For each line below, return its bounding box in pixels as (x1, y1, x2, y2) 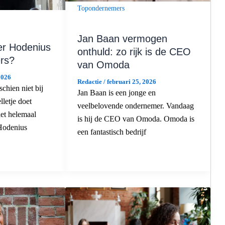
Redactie (77, 78, 103, 86)
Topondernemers (77, 5, 125, 13)
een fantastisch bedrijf (77, 128, 146, 137)
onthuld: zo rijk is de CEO (77, 46, 191, 58)
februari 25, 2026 (106, 78, 156, 86)
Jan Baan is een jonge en (77, 88, 156, 97)
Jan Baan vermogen (77, 33, 167, 45)
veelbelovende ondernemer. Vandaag (77, 101, 194, 110)
